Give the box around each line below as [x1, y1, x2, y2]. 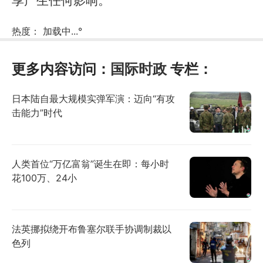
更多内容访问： [12, 60, 110, 78]
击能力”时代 [12, 107, 62, 119]
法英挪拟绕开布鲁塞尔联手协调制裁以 [12, 223, 171, 235]
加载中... [43, 25, 78, 38]
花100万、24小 [12, 172, 77, 184]
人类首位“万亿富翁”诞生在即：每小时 [12, 158, 169, 170]
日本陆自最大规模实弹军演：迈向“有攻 [12, 93, 175, 105]
